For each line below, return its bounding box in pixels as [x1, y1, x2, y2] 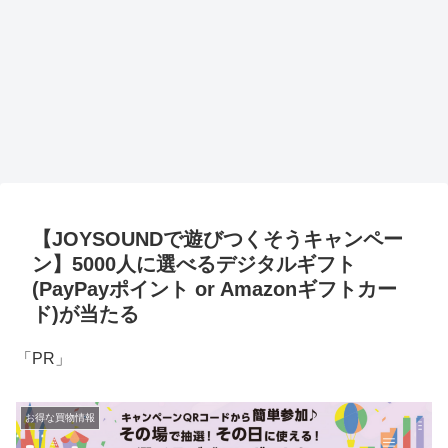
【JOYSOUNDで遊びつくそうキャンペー [32, 228, 403, 251]
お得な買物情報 [25, 411, 95, 423]
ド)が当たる [32, 303, 139, 326]
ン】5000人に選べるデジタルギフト [32, 253, 356, 276]
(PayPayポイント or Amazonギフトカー [32, 278, 397, 301]
